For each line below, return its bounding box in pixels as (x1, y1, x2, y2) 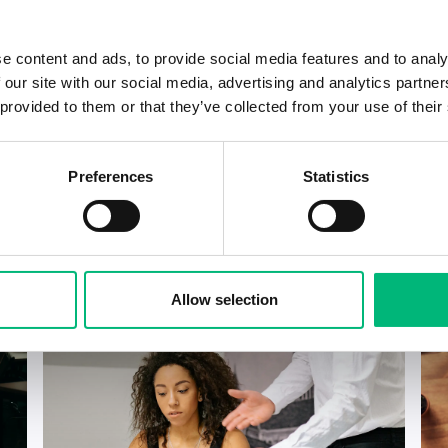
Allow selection (170, 290, 278, 308)
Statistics (303, 167, 369, 185)
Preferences (68, 167, 154, 185)
